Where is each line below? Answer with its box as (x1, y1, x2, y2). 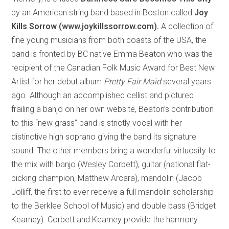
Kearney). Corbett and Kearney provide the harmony (11, 215, 198, 225)
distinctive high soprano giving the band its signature (11, 132, 197, 142)
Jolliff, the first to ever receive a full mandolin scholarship (11, 187, 214, 197)
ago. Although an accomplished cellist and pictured (11, 90, 194, 101)
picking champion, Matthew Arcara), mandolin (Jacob (11, 173, 202, 184)
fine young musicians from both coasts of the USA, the (11, 35, 207, 45)
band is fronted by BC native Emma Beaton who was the (11, 49, 213, 59)
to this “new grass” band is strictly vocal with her (11, 118, 182, 128)
